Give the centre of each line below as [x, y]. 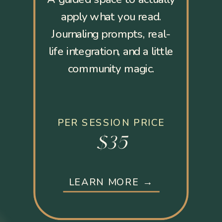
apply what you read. [111, 17]
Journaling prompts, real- [111, 34]
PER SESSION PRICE [111, 122]
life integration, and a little [111, 52]
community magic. [111, 69]
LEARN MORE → [111, 182]
